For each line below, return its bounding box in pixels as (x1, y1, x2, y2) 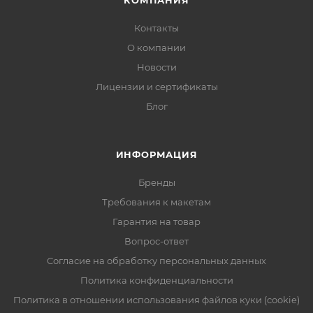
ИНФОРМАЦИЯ (115, 149, 198, 160)
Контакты (134, 22, 179, 34)
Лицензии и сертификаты (95, 81, 218, 92)
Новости (136, 61, 177, 73)
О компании (127, 42, 186, 53)
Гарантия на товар (112, 216, 201, 227)
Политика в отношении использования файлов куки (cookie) (13, 294, 300, 305)
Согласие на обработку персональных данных (47, 255, 266, 266)
